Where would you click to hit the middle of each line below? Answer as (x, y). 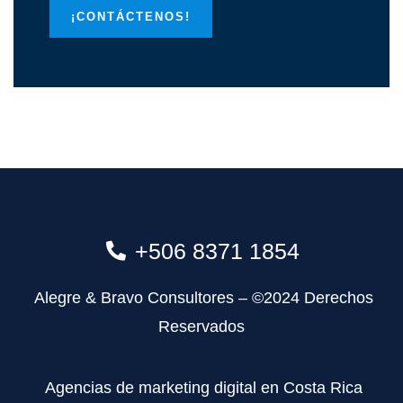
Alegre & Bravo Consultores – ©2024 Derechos (201, 298)
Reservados (201, 327)
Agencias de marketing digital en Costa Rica (204, 388)
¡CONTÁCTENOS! (131, 17)
